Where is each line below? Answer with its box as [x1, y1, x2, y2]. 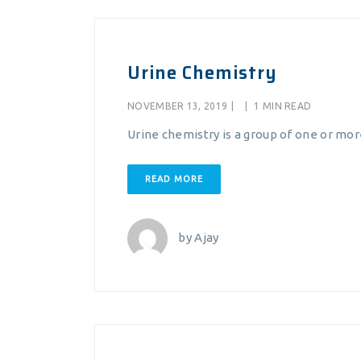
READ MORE [145, 174, 203, 184]
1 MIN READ [251, 101, 312, 111]
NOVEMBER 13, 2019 [127, 101, 228, 111]
